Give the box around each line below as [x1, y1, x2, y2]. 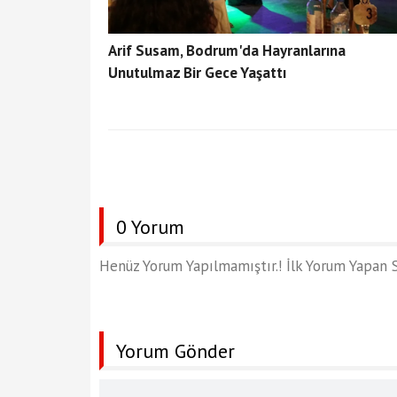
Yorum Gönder [116, 338, 235, 363]
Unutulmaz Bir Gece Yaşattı [108, 62, 286, 82]
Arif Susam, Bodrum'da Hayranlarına [108, 40, 346, 60]
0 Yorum [116, 214, 184, 239]
